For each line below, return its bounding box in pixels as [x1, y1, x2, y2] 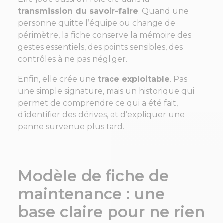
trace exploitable [98, 74, 170, 84]
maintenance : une [18, 184, 165, 203]
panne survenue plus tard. [18, 122, 124, 132]
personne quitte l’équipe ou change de [18, 18, 175, 28]
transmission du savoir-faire [18, 6, 138, 16]
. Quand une [138, 6, 189, 16]
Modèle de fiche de [18, 166, 169, 185]
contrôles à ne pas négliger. [18, 54, 127, 64]
